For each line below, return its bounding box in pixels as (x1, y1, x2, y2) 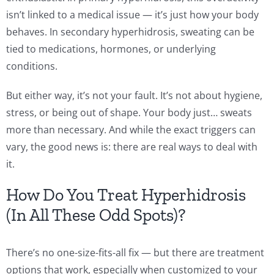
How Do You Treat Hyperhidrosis (6, 184, 246, 205)
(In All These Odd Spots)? (6, 204, 185, 225)
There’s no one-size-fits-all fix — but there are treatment (6, 245, 264, 259)
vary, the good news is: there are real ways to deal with (6, 139, 257, 154)
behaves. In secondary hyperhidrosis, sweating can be (6, 24, 254, 39)
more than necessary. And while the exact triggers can (6, 122, 256, 136)
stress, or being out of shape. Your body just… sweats (6, 105, 252, 119)
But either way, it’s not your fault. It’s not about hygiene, (6, 88, 262, 102)
